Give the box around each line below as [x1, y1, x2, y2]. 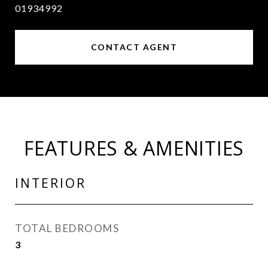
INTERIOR [15, 175, 86, 191]
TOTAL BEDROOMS [15, 222, 119, 234]
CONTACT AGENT [90, 42, 178, 52]
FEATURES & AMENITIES [24, 135, 244, 161]
